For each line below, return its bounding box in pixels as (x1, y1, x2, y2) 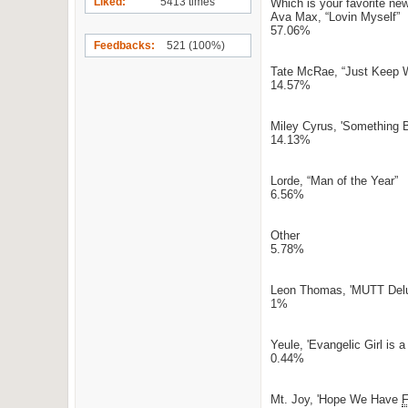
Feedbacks (94, 39, 151, 53)
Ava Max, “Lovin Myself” (270, 10, 400, 24)
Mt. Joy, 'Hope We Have (270, 393, 402, 406)
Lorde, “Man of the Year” (270, 174, 398, 188)
